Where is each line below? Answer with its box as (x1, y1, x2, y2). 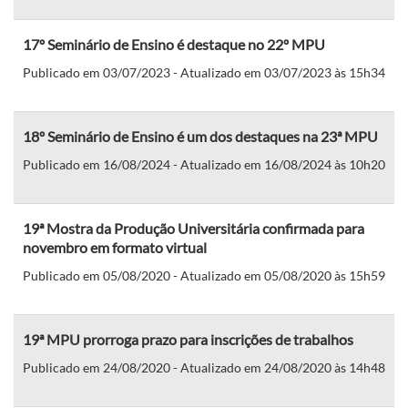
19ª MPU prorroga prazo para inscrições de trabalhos (23, 330, 353, 348)
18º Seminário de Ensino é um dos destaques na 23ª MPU (23, 127, 378, 145)
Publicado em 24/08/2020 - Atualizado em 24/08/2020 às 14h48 (23, 359, 385, 375)
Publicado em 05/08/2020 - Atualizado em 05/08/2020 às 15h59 (23, 267, 385, 283)
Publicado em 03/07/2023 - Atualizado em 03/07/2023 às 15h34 (23, 64, 385, 80)
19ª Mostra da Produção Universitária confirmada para (23, 219, 364, 237)
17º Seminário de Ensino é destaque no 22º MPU (23, 35, 325, 53)
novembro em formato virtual (23, 238, 207, 256)
